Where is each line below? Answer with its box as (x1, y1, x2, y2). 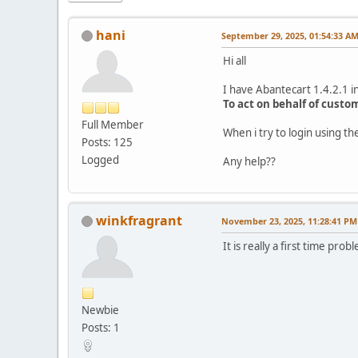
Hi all (223, 53, 246, 68)
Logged (82, 152, 119, 167)
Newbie (82, 302, 119, 317)
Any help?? (223, 153, 276, 169)
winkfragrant (96, 211, 182, 229)
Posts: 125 (82, 134, 133, 149)
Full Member (82, 117, 144, 132)
